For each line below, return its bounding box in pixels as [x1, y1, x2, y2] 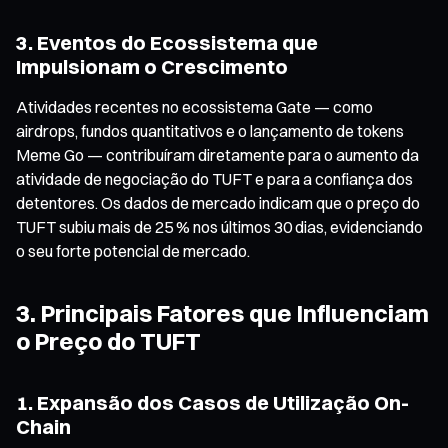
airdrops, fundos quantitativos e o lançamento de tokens [16, 120, 404, 141]
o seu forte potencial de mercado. [16, 240, 250, 261]
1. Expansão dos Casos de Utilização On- [16, 389, 409, 415]
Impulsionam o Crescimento [16, 53, 288, 79]
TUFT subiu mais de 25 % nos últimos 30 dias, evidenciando [16, 216, 423, 237]
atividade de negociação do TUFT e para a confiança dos [16, 168, 413, 189]
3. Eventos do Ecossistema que [16, 29, 318, 55]
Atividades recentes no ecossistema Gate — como [16, 96, 373, 117]
